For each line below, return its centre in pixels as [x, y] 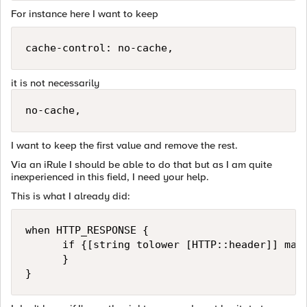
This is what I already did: [71, 196]
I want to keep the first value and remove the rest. [124, 145]
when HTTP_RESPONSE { [87, 230]
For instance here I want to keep [85, 14]
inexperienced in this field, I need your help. [110, 177]
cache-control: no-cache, [99, 48]
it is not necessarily [55, 83]
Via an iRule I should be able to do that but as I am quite [142, 164]
